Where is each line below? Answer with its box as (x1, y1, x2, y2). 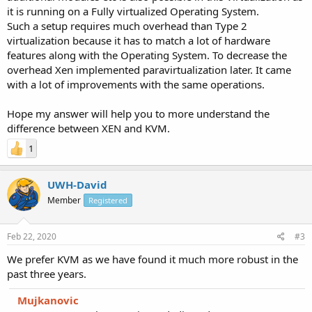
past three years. (7, 266, 86, 281)
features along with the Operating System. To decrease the (7, 48, 287, 62)
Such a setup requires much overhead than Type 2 (7, 19, 247, 33)
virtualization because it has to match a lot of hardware (7, 33, 270, 47)
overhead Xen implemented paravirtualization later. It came (7, 63, 291, 77)
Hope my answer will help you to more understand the (7, 107, 270, 120)
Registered (88, 195, 127, 205)
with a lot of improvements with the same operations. (7, 77, 265, 91)
